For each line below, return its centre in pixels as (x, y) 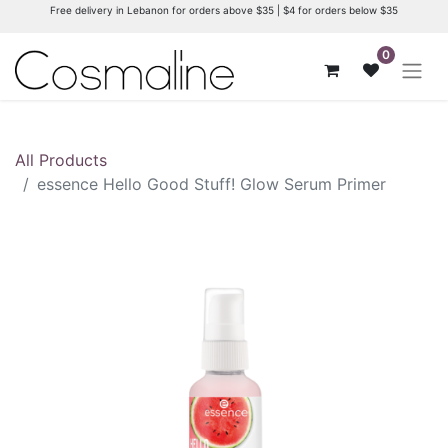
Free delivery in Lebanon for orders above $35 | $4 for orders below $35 (224, 10)
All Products (61, 159)
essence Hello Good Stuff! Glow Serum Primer (211, 183)
